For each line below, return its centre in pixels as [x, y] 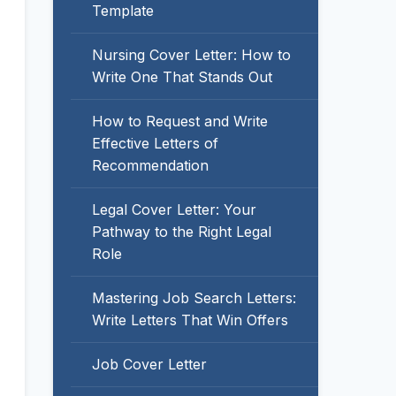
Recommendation [150, 165]
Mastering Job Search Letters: [194, 298]
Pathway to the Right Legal [182, 232]
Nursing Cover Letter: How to [191, 55]
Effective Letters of [155, 143]
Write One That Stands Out [182, 77]
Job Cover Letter [149, 364]
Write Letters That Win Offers [190, 320]
